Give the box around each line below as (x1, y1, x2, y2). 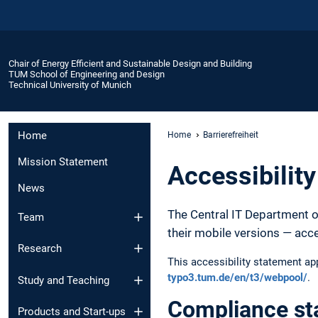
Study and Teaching (18, 273, 109, 287)
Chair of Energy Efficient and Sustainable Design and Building (9, 57, 252, 69)
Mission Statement (18, 155, 108, 169)
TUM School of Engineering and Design (9, 68, 165, 79)
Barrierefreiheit (203, 129, 258, 140)
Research (18, 242, 62, 256)
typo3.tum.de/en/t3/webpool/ (168, 271, 307, 285)
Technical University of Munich (9, 79, 131, 90)
